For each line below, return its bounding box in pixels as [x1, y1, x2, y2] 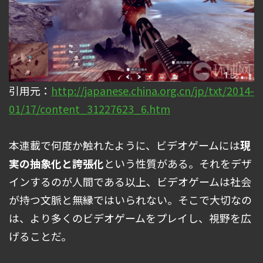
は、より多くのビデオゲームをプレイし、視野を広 [9, 210, 251, 225]
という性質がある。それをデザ [104, 155, 252, 171]
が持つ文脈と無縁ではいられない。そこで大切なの [9, 191, 252, 207]
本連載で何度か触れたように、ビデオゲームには [9, 137, 240, 153]
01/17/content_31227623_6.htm [9, 100, 170, 116]
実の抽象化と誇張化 [9, 155, 104, 171]
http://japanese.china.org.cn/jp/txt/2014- [51, 82, 254, 98]
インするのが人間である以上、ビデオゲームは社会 [9, 173, 251, 189]
